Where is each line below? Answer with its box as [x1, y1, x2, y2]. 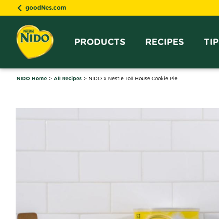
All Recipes [54, 75, 82, 81]
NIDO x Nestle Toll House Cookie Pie [88, 75, 177, 81]
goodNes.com [25, 4, 66, 11]
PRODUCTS [74, 37, 126, 47]
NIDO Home [17, 75, 47, 81]
